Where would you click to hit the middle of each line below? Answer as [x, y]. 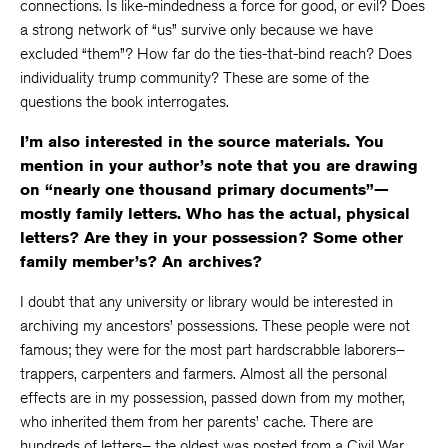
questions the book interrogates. [124, 101]
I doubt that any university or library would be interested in [206, 301]
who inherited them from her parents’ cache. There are [196, 421]
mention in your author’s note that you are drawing [219, 165]
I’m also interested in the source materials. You [202, 141]
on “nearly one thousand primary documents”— [204, 189]
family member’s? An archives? [141, 261]
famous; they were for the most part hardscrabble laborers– [212, 349]
